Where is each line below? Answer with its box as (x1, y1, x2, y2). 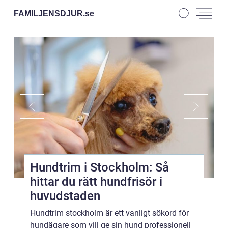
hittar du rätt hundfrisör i (30, 175, 162, 189)
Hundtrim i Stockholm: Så (30, 160, 169, 175)
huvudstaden (30, 189, 100, 203)
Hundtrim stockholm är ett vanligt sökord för (30, 208, 189, 218)
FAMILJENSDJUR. (14, 9, 85, 18)
